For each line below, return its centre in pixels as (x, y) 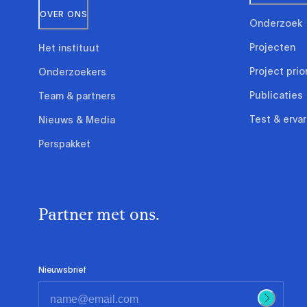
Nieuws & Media (77, 120)
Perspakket (64, 144)
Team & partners (77, 96)
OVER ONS (64, 14)
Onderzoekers (72, 72)
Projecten (272, 47)
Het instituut (69, 48)
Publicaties (276, 95)
